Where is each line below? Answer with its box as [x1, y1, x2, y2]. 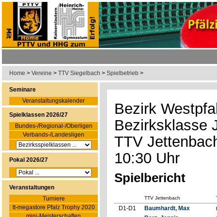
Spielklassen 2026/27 [9, 111, 68, 118]
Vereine [31, 70, 52, 77]
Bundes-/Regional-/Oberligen [15, 123, 93, 129]
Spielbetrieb [107, 70, 139, 77]
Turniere [42, 195, 65, 202]
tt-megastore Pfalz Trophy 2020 [12, 204, 95, 211]
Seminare [9, 86, 36, 93]
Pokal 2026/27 [9, 156, 48, 163]
